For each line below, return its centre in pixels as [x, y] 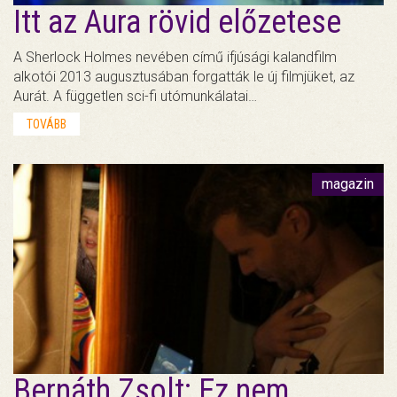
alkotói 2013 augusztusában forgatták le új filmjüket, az [184, 76]
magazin [348, 183]
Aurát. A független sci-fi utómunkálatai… [135, 96]
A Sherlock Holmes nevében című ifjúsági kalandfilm [175, 57]
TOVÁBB [47, 124]
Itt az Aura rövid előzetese [177, 22]
